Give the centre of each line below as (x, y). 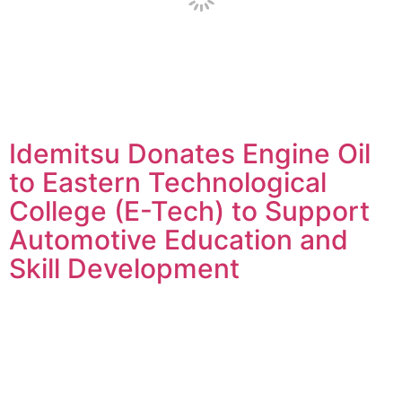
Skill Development (124, 268)
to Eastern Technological (168, 182)
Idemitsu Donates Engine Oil (190, 153)
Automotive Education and (179, 239)
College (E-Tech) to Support (189, 210)
